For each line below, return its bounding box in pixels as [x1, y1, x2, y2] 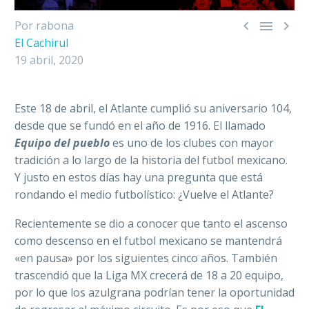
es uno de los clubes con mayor [112, 134, 274, 150]
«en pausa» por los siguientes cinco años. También [14, 250, 277, 266]
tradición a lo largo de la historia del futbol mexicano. [14, 152, 288, 168]
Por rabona [14, 17, 74, 33]
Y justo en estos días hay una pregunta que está [14, 169, 263, 185]
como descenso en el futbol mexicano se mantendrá [14, 233, 282, 249]
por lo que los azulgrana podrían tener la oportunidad [14, 285, 295, 301]
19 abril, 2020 [14, 52, 83, 68]
